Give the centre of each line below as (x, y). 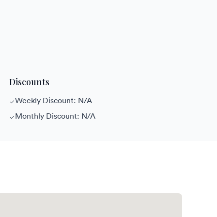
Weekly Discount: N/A (53, 100)
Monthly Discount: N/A (55, 116)
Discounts (29, 82)
